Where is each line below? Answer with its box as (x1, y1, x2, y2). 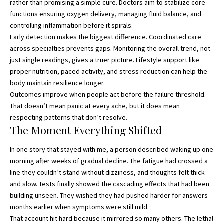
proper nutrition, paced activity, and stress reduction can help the (10, 66, 207, 76)
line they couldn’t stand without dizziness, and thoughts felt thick (10, 168, 205, 177)
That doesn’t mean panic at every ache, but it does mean (10, 101, 180, 110)
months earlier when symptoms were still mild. (10, 202, 149, 212)
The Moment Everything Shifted (10, 122, 162, 137)
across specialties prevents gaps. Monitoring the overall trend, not (10, 43, 210, 53)
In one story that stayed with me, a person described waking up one (10, 145, 213, 154)
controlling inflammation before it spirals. (10, 20, 133, 30)
